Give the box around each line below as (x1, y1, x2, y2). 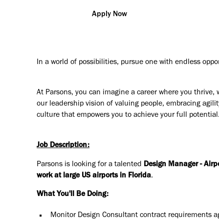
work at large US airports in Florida (37, 172, 152, 180)
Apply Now (92, 11, 127, 19)
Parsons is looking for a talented (37, 160, 144, 169)
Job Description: (37, 141, 90, 150)
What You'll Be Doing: (37, 191, 109, 199)
